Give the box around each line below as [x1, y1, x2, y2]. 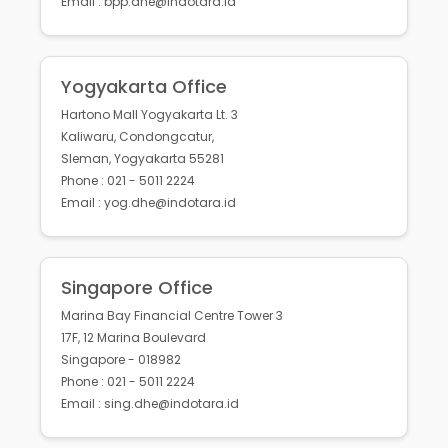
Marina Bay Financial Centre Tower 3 [61, 307, 283, 325]
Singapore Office [61, 275, 213, 301]
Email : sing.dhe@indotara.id [61, 395, 239, 413]
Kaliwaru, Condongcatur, [61, 128, 214, 146]
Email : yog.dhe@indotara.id [61, 194, 236, 212]
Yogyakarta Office [61, 74, 227, 100]
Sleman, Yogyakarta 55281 [61, 150, 224, 168]
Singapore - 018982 [61, 351, 181, 369]
